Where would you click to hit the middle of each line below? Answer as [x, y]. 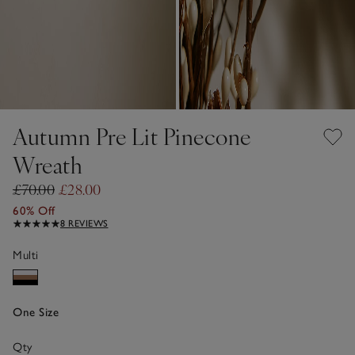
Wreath [48, 164]
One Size [36, 312]
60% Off [34, 210]
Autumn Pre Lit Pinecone [132, 136]
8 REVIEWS [84, 223]
